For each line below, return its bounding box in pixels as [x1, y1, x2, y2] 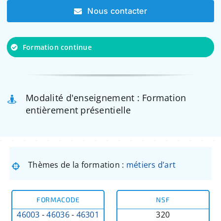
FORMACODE [36, 195, 80, 204]
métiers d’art [126, 159, 176, 170]
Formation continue [22, 42, 92, 52]
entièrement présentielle [26, 104, 131, 116]
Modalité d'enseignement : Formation [26, 92, 186, 104]
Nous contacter [87, 6, 147, 16]
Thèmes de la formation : [28, 159, 126, 170]
